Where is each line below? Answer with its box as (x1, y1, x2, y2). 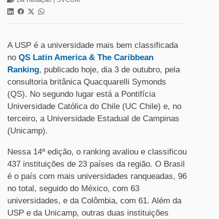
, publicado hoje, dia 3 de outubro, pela (39, 65, 180, 74)
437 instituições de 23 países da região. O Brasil (7, 159, 185, 169)
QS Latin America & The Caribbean (19, 53, 153, 62)
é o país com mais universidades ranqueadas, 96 (7, 172, 187, 181)
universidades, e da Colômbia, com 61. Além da (7, 196, 181, 205)
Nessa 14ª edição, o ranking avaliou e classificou (7, 147, 187, 156)
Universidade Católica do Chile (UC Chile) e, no (7, 102, 181, 111)
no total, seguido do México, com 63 (7, 184, 139, 193)
